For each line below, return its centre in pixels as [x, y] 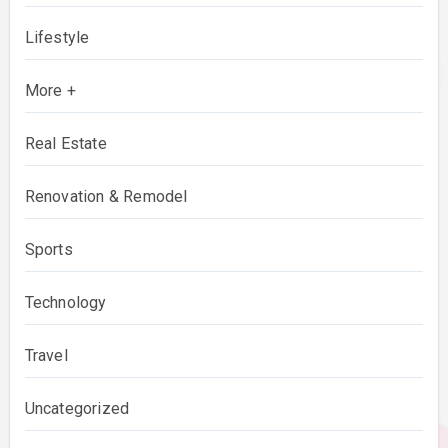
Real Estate [65, 144]
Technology [65, 303]
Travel [46, 356]
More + [50, 91]
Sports [48, 250]
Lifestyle [57, 38]
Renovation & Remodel [106, 197]
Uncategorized [77, 409]
